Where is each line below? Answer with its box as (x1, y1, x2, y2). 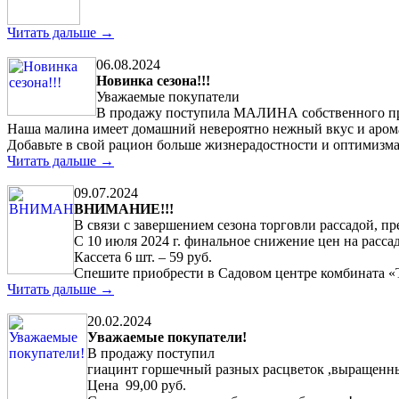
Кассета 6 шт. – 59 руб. (74, 248, 212, 265)
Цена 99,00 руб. (87, 377, 193, 393)
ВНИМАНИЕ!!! (74, 200, 174, 216)
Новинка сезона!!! (96, 72, 210, 88)
